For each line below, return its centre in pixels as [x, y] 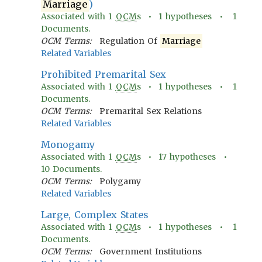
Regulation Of [130, 41]
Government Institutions [150, 251]
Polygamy [120, 181]
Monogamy [68, 144]
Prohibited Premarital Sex [104, 74]
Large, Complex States [95, 215]
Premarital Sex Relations [150, 111]
